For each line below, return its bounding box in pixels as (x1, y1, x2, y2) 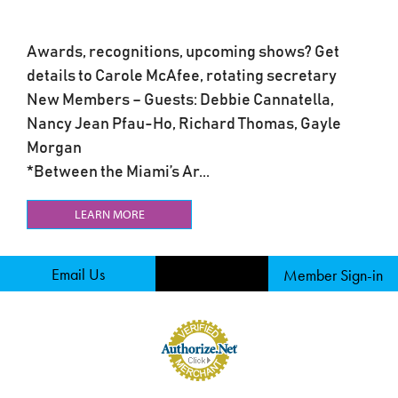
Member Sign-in (283, 265, 383, 286)
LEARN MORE (74, 206, 145, 223)
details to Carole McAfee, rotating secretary (27, 68, 337, 84)
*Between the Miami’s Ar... (27, 163, 210, 180)
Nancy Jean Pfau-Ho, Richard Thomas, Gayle (27, 115, 341, 132)
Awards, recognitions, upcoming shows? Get (27, 44, 339, 60)
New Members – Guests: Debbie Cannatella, (27, 92, 334, 108)
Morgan (27, 139, 82, 156)
